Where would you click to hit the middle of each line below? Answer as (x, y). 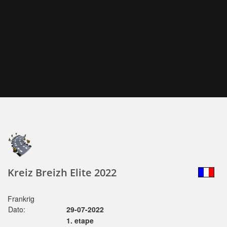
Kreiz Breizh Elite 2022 (62, 173)
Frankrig (21, 199)
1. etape (80, 220)
